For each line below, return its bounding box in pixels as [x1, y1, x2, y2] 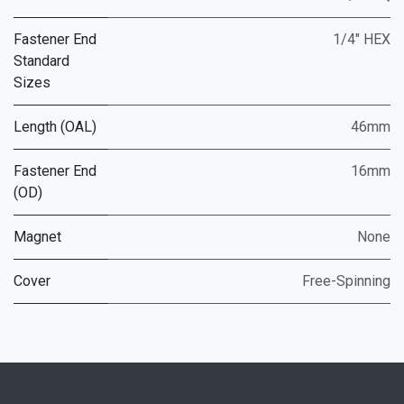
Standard [14, 52, 69, 70]
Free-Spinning [302, 272, 390, 290]
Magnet [14, 228, 61, 246]
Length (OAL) [14, 118, 96, 136]
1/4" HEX [333, 31, 390, 49]
